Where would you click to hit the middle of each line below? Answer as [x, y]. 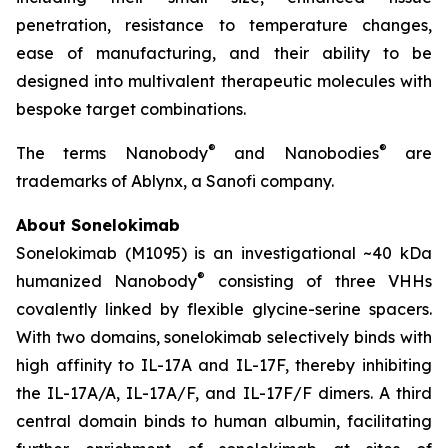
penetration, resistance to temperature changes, [224, 25]
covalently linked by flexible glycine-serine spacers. [224, 309]
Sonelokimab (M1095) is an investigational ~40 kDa [224, 253]
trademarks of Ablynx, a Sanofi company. [175, 181]
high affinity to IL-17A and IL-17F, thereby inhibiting [224, 365]
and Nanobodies [297, 153]
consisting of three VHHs [319, 281]
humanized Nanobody [107, 281]
